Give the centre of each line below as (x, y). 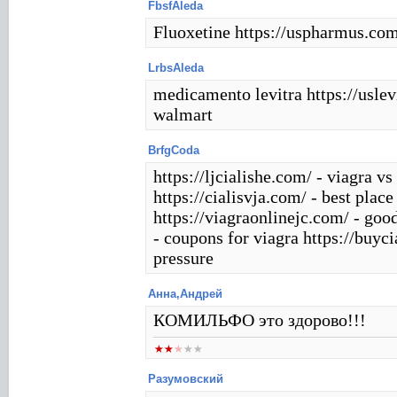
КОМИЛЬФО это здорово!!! (260, 320)
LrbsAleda (176, 68)
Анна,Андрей (185, 294)
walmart (183, 114)
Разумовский (186, 379)
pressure (183, 258)
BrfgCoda (174, 150)
